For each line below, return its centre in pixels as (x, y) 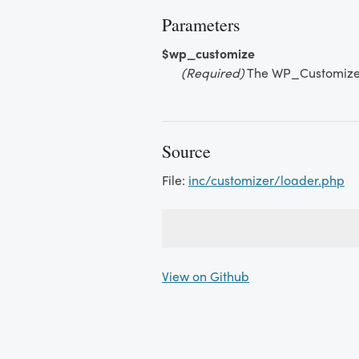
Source (186, 151)
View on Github (206, 276)
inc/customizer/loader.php (266, 180)
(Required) (213, 73)
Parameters (201, 24)
